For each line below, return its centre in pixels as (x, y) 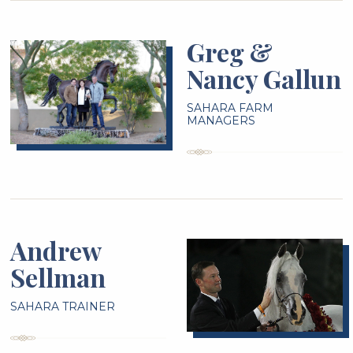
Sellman (58, 277)
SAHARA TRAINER (63, 307)
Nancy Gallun (264, 79)
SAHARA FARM (230, 108)
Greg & (230, 52)
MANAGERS (221, 121)
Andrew (56, 251)
